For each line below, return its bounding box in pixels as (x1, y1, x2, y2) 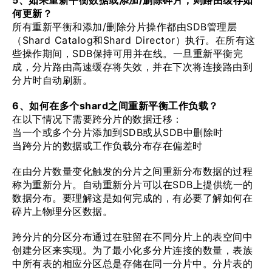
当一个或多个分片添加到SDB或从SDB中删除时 (12, 126, 223, 138)
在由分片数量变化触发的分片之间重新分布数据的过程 (12, 165, 253, 177)
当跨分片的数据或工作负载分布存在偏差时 (12, 140, 203, 152)
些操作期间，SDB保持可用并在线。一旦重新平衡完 (12, 47, 243, 59)
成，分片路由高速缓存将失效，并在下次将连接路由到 (12, 61, 253, 73)
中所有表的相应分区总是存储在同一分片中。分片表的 (12, 257, 253, 270)
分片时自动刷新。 (12, 74, 92, 86)
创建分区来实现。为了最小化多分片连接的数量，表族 (12, 244, 253, 256)
